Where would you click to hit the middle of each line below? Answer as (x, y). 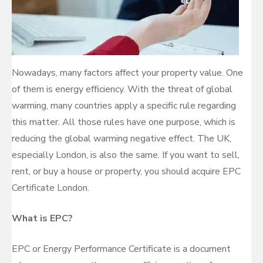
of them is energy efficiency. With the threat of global (122, 89)
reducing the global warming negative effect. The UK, (122, 139)
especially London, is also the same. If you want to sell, (126, 155)
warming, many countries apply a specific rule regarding (124, 106)
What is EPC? (42, 218)
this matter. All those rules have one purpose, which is (124, 122)
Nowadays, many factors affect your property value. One (127, 73)
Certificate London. (50, 188)
